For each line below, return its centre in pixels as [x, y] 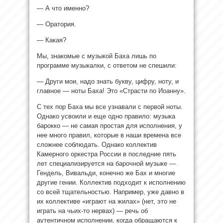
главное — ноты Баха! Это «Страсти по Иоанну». [111, 91]
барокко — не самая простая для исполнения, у [110, 125]
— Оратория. [56, 24]
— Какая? [52, 40]
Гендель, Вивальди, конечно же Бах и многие [106, 173]
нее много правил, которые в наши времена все [109, 135]
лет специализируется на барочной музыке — [106, 163]
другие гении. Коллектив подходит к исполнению [111, 182]
